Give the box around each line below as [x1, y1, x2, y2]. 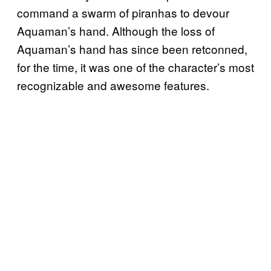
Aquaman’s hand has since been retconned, [17, 41, 247, 57]
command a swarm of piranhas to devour [17, 4, 229, 21]
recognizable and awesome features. [17, 77, 209, 94]
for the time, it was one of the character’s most [17, 59, 254, 76]
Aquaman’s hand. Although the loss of [17, 22, 215, 39]
